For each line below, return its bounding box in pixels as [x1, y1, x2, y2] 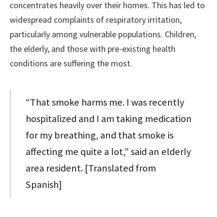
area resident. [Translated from [26, 161, 156, 174]
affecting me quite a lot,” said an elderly [26, 145, 191, 158]
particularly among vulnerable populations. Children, [10, 29, 196, 40]
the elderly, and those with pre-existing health [10, 43, 175, 55]
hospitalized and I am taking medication [26, 112, 192, 125]
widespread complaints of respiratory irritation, [10, 14, 182, 26]
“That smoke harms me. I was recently [26, 95, 185, 108]
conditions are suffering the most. [10, 58, 132, 69]
